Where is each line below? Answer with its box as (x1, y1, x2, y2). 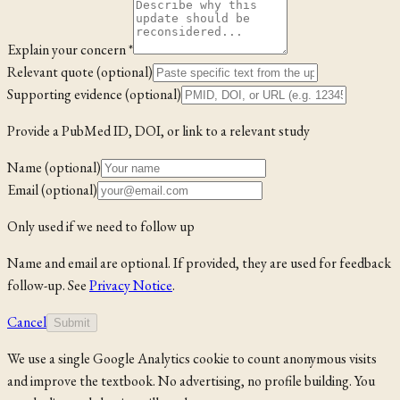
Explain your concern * (7, 40, 133, 60)
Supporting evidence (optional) (7, 85, 181, 104)
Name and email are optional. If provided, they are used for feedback (7, 254, 391, 273)
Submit (54, 316, 90, 330)
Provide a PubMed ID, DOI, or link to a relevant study (7, 121, 310, 141)
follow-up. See (7, 276, 87, 296)
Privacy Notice (89, 276, 172, 296)
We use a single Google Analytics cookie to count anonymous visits (7, 349, 377, 369)
